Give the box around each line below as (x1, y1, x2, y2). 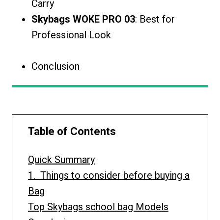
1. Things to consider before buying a (28, 169, 190, 181)
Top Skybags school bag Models (28, 200, 168, 213)
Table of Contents (28, 125, 116, 137)
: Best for (135, 13, 175, 25)
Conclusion (31, 60, 80, 72)
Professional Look (31, 28, 111, 41)
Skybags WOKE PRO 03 (31, 13, 135, 25)
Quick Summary (28, 153, 95, 165)
